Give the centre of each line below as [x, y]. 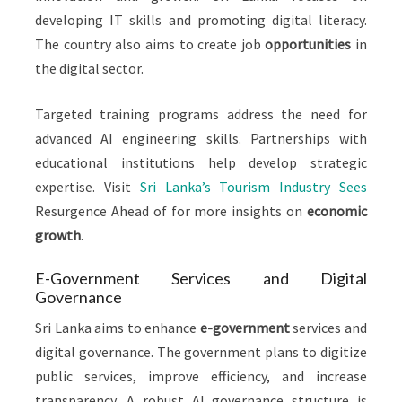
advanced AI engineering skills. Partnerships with [201, 139]
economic [337, 211]
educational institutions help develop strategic [201, 163]
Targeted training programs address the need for [201, 114]
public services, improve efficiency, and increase [201, 376]
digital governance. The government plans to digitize [201, 352]
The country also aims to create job [150, 44]
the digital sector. [89, 69]
